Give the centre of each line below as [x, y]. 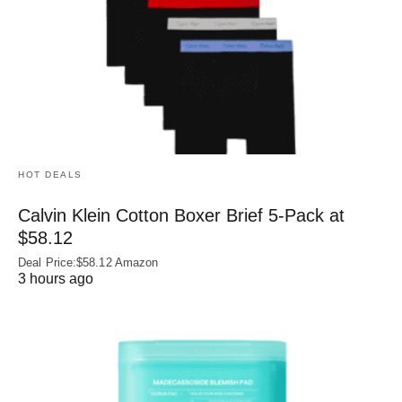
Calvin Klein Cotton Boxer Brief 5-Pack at [181, 215]
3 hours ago [56, 278]
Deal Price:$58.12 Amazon [88, 262]
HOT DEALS [50, 174]
